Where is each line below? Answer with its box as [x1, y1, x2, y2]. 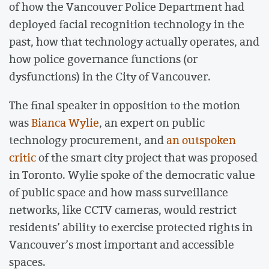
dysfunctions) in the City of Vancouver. [9, 68, 213, 85]
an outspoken [166, 131, 236, 148]
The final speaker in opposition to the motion [9, 97, 240, 113]
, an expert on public [99, 114, 205, 130]
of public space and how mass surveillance [9, 184, 228, 200]
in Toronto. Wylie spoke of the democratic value [9, 166, 255, 183]
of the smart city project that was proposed [36, 149, 258, 165]
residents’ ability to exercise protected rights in [9, 219, 253, 235]
